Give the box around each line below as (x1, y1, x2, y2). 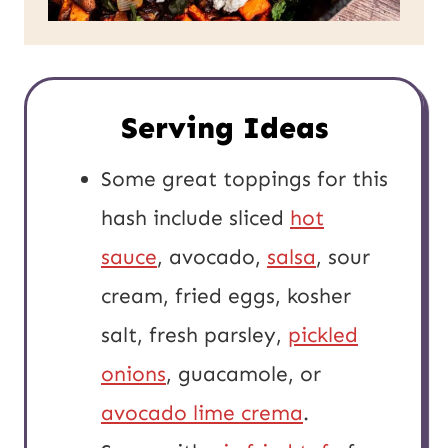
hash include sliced (101, 204, 290, 231)
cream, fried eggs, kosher (101, 282, 351, 309)
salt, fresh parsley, (101, 321, 288, 348)
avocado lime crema (101, 399, 303, 426)
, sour (316, 243, 370, 270)
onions (101, 360, 166, 387)
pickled (288, 321, 358, 348)
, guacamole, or (166, 360, 321, 387)
